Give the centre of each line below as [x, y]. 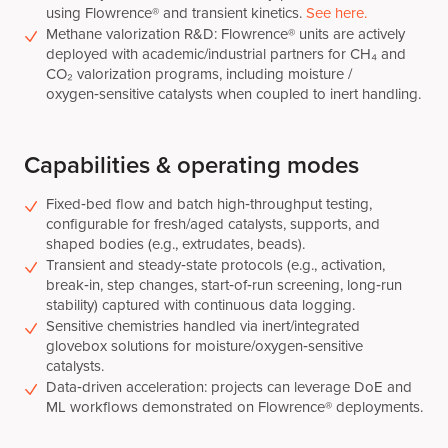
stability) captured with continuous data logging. [200, 304]
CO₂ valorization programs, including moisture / [199, 73]
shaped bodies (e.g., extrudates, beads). [175, 243]
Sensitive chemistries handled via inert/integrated [203, 325]
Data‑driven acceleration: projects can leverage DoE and [229, 386]
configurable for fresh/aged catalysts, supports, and [213, 223]
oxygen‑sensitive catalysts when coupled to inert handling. [233, 93]
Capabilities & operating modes [191, 164]
